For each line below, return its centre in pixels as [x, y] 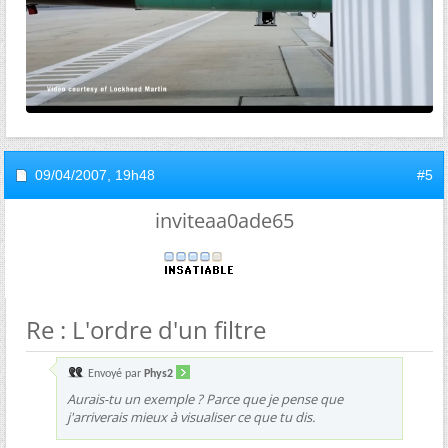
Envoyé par [114, 373]
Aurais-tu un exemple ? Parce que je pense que [205, 398]
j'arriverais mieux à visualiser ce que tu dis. [191, 416]
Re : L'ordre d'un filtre [146, 329]
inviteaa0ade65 [224, 220]
